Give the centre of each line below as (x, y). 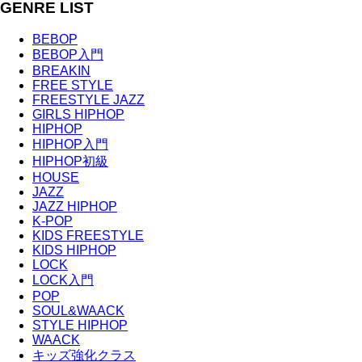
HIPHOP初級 (70, 161)
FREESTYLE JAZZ (88, 99)
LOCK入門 (63, 280)
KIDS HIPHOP (74, 250)
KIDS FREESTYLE (88, 235)
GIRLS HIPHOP (78, 114)
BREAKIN (61, 70)
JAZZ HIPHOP (75, 206)
